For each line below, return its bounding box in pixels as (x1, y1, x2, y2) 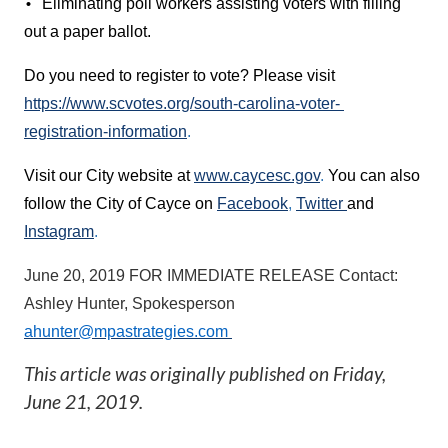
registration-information (24, 123, 187, 141)
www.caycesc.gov (194, 167, 320, 185)
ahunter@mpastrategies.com (24, 323, 228, 341)
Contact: (339, 267, 398, 285)
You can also (328, 167, 420, 185)
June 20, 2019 (24, 267, 129, 285)
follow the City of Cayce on (24, 195, 217, 213)
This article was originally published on (24, 362, 333, 386)
